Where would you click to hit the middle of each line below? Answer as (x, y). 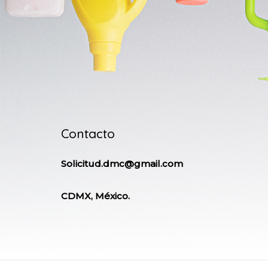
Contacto (88, 134)
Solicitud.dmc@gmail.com (122, 164)
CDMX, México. (95, 196)
